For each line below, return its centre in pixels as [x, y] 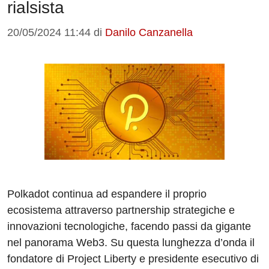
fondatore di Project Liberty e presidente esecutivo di [133, 259]
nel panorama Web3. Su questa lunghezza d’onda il [131, 243]
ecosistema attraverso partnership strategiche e [121, 210]
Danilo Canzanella [149, 33]
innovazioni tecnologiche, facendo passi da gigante [129, 227]
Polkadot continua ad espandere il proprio [107, 194]
